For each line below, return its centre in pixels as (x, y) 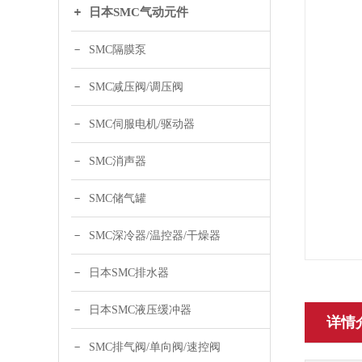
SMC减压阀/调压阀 (136, 87)
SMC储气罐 (118, 198)
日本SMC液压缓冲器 (140, 310)
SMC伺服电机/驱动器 (142, 124)
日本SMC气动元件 (139, 12)
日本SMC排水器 (129, 273)
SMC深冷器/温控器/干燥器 (155, 236)
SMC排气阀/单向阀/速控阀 (155, 347)
